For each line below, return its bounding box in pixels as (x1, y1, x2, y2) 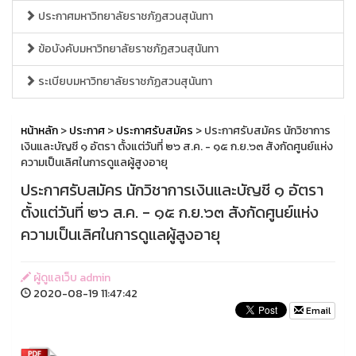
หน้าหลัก (21, 122, 58, 139)
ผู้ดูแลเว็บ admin (31, 269, 110, 286)
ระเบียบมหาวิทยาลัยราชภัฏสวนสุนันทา (36, 73, 212, 90)
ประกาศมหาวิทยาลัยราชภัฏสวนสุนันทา (36, 8, 213, 25)
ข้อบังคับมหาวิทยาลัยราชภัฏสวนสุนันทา (36, 41, 219, 57)
